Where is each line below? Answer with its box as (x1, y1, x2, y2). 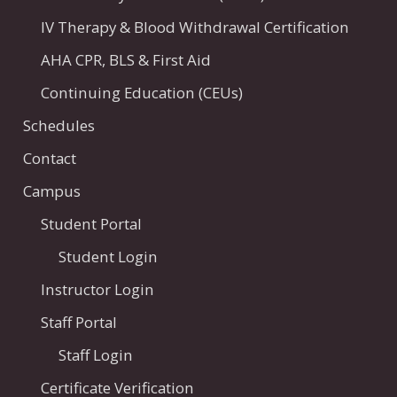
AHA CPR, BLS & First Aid (41, 50, 212, 71)
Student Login (58, 246, 159, 268)
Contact (23, 148, 77, 169)
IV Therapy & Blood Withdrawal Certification (41, 17, 350, 38)
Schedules (23, 115, 96, 136)
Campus (23, 181, 82, 202)
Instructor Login (41, 279, 155, 300)
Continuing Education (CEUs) (41, 82, 244, 104)
